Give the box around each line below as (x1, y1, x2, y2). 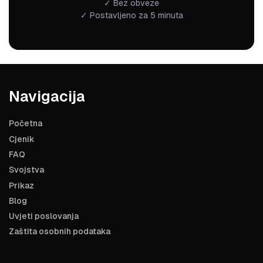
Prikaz (9, 180, 34, 191)
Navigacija (9, 87, 85, 106)
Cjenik (9, 133, 35, 144)
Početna (9, 118, 42, 129)
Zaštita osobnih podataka (9, 226, 110, 237)
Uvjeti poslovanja (9, 211, 79, 222)
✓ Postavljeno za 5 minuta (80, 10, 183, 21)
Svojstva (9, 164, 44, 176)
